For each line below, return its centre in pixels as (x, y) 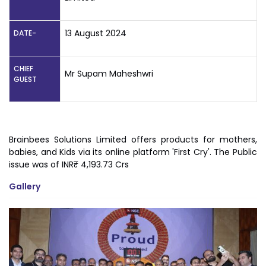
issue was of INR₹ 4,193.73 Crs (69, 164)
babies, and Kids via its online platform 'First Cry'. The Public (133, 152)
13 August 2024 (96, 33)
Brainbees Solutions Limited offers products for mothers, (133, 140)
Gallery (25, 186)
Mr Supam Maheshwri (109, 74)
